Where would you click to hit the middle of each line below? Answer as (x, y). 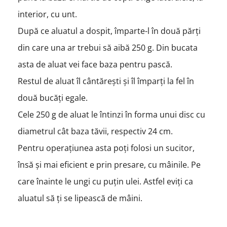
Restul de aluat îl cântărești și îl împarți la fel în (106, 81)
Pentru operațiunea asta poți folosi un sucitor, (106, 148)
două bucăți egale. (53, 98)
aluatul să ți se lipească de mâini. (81, 198)
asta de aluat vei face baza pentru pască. (96, 64)
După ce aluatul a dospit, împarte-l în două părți (109, 31)
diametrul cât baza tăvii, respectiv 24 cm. (96, 131)
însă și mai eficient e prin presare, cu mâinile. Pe (109, 164)
